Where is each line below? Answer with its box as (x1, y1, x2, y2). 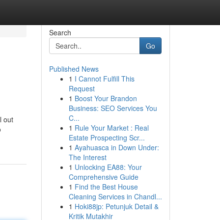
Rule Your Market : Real (74, 123, 149, 133)
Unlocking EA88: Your (74, 162, 142, 172)
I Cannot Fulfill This (74, 74, 135, 83)
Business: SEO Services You (68, 103, 157, 113)
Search (49, 27, 71, 37)
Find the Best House (74, 182, 138, 192)
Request (68, 83, 95, 93)
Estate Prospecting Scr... (68, 133, 145, 142)
